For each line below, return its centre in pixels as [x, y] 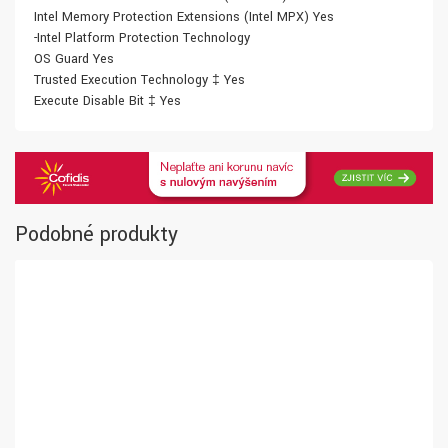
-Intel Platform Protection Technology [142, 38]
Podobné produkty [96, 235]
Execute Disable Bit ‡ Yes [107, 101]
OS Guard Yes [74, 59]
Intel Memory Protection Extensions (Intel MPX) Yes [184, 17]
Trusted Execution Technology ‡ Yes [139, 80]
